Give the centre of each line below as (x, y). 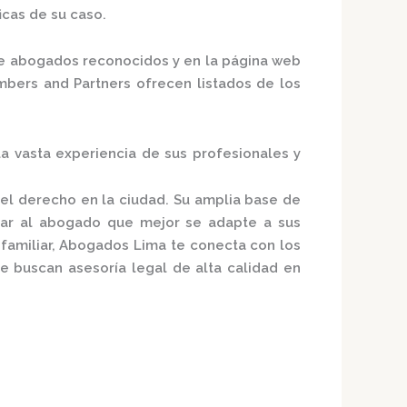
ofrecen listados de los (216, 84)
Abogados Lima (113, 246)
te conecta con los (234, 246)
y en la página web (234, 61)
